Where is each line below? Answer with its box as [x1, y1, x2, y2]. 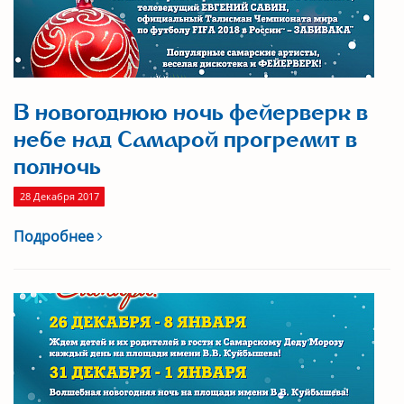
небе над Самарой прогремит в [14, 126, 357, 153]
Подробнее [14, 226, 97, 246]
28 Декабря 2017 [19, 189, 99, 204]
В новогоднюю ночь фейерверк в [14, 99, 368, 126]
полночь [14, 153, 101, 180]
